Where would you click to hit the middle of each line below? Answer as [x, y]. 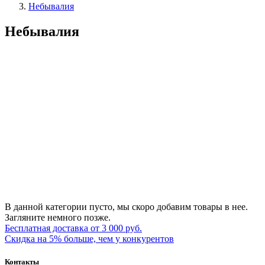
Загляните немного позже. [58, 217]
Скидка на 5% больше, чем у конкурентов [89, 238]
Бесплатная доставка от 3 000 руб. [73, 228]
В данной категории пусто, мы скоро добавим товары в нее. [126, 206]
